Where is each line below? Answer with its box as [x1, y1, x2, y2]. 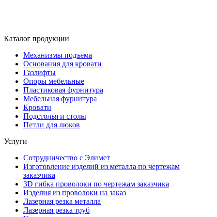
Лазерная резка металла [23, 197, 101, 206]
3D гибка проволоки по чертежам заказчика [23, 180, 169, 188]
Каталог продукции [4, 34, 69, 43]
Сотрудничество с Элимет [23, 154, 110, 162]
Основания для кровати [23, 60, 102, 68]
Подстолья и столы [23, 112, 86, 121]
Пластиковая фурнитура [23, 86, 103, 94]
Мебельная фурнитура [23, 94, 97, 103]
